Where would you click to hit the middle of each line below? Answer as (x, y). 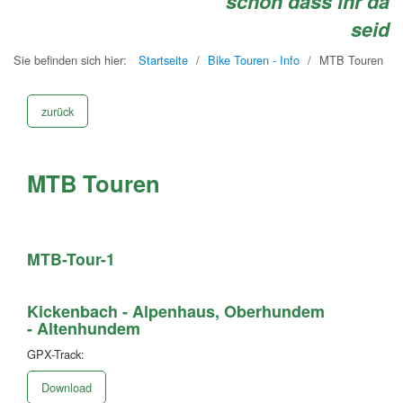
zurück (58, 111)
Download (67, 387)
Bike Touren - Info (254, 60)
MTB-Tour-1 (71, 258)
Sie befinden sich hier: (74, 60)
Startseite (163, 60)
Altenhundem (89, 328)
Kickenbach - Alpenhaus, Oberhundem (176, 311)
